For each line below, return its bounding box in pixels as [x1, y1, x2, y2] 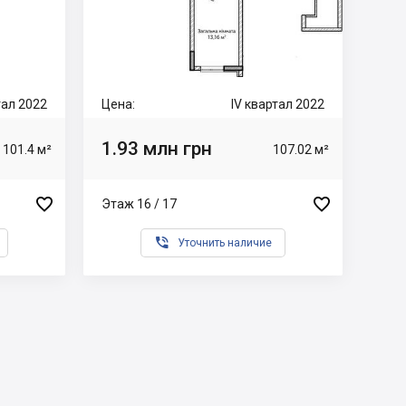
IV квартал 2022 [231, 97, 324, 111]
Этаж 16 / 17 [101, 196, 177, 211]
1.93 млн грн [101, 137, 212, 159]
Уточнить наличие [178, 237, 272, 249]
